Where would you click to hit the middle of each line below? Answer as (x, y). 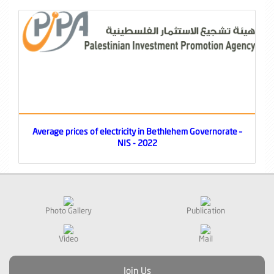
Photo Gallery (68, 210)
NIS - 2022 (137, 143)
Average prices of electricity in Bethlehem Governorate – (137, 131)
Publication (206, 210)
